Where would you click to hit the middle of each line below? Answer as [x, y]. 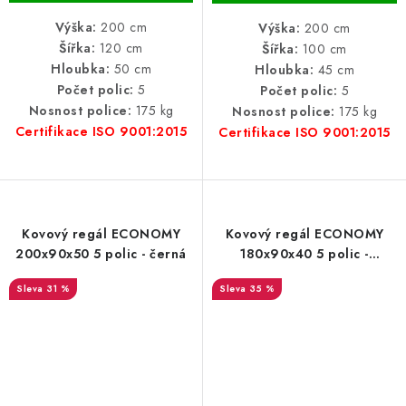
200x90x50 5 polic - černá [101, 253]
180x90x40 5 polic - [304, 253]
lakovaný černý [304, 273]
